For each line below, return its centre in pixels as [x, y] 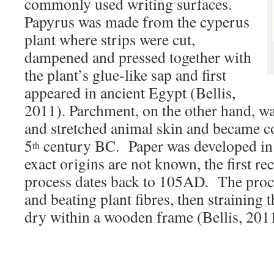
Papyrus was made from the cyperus [137, 21]
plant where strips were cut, [110, 39]
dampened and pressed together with [138, 57]
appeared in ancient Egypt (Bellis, [130, 92]
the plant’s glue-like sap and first [125, 75]
